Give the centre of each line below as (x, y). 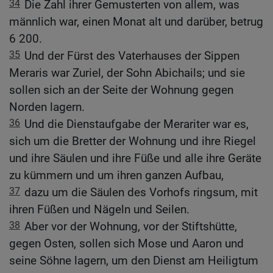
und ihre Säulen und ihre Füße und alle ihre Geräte (135, 158)
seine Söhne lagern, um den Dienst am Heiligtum (134, 261)
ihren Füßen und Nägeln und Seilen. (99, 210)
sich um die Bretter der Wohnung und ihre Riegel (133, 141)
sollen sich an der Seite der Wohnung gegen (121, 90)
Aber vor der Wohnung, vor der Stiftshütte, (131, 227)
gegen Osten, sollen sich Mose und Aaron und (126, 244)
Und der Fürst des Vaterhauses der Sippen (132, 56)
